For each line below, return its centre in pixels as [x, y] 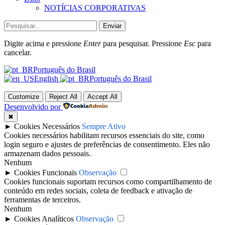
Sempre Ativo [104, 127]
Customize [24, 97]
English [47, 79]
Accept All [102, 97]
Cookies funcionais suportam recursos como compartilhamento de [108, 182]
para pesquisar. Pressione [142, 44]
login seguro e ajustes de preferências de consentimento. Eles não [107, 145]
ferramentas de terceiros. [42, 200]
